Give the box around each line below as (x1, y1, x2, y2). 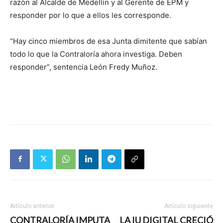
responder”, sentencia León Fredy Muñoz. (10, 62, 157, 72)
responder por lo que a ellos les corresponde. (10, 10, 171, 20)
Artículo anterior (10, 202, 54, 210)
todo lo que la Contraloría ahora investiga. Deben (10, 49, 182, 59)
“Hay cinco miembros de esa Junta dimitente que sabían (10, 36, 207, 46)
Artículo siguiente (164, 202, 213, 210)
